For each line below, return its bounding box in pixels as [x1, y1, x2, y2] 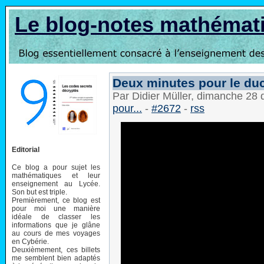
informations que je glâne [12, 220, 100, 229]
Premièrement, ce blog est [12, 196, 100, 204]
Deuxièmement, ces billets [12, 245, 100, 254]
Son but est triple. [12, 187, 67, 196]
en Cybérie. [12, 237, 49, 246]
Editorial [12, 145, 39, 154]
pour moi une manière [12, 204, 100, 213]
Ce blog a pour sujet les [12, 163, 100, 171]
